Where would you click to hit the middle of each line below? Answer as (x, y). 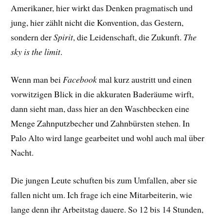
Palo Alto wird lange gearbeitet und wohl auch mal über (108, 137)
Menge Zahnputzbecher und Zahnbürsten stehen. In (100, 123)
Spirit (64, 37)
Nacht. (22, 152)
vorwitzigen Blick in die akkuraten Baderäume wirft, (102, 94)
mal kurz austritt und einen (145, 79)
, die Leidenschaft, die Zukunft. (128, 37)
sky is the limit (36, 52)
